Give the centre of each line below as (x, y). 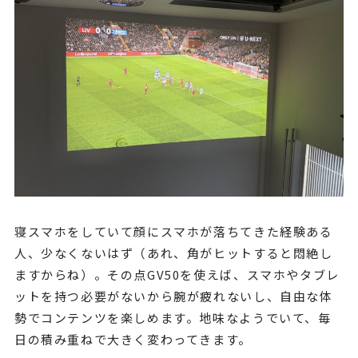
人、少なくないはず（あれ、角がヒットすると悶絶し (173, 253)
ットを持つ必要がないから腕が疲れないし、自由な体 (173, 296)
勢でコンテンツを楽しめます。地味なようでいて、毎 (173, 317)
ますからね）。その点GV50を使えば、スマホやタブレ (177, 274)
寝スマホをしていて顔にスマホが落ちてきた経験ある (173, 231)
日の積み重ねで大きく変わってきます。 (133, 339)
